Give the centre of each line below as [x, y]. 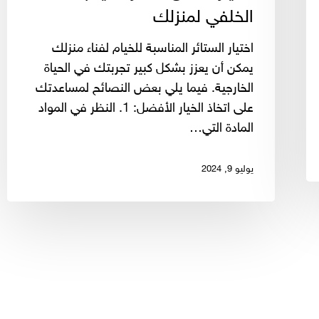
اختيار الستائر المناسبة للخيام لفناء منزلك [153, 49]
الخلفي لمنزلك [203, 17]
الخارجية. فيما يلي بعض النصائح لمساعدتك [145, 89]
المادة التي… [221, 129]
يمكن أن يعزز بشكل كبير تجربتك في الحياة [149, 69]
